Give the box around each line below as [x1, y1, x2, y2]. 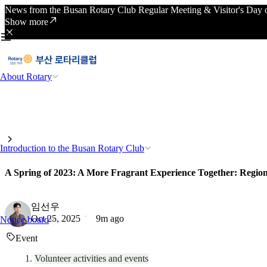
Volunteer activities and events [35, 253, 148, 263]
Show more [5, 17, 48, 27]
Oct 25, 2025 [31, 213, 80, 223]
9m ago [96, 213, 124, 223]
